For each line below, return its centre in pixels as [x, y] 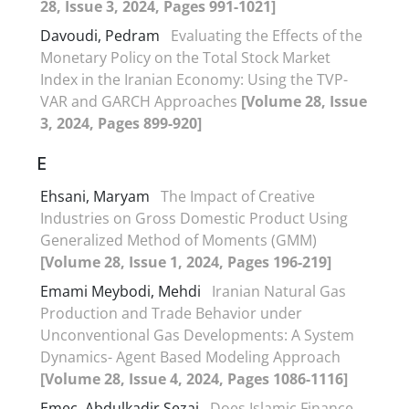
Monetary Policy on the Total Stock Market [185, 57]
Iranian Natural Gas [279, 291]
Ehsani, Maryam [97, 196]
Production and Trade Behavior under [171, 313]
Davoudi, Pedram [102, 35]
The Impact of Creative [238, 196]
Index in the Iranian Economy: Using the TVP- [194, 79]
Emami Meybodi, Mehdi [122, 291]
